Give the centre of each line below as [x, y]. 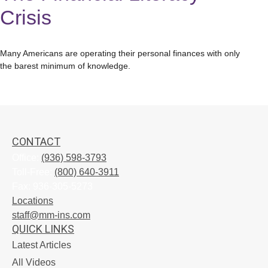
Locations [33, 200]
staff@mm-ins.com [51, 215]
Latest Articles [42, 245]
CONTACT [36, 141]
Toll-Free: [33, 172]
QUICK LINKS [43, 229]
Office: [27, 157]
